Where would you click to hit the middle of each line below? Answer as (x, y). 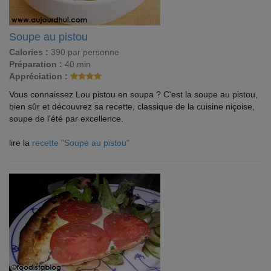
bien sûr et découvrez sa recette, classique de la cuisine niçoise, (132, 106)
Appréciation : (38, 76)
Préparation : (36, 64)
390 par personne (84, 52)
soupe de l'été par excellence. (66, 119)
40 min (77, 64)
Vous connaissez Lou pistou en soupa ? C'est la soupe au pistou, (133, 94)
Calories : (29, 52)
